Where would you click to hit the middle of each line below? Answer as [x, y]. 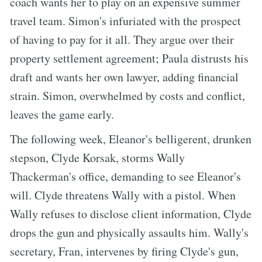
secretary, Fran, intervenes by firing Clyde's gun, [124, 251]
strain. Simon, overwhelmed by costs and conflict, [127, 95]
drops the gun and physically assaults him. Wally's [129, 232]
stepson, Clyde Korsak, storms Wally [97, 157]
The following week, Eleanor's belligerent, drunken [131, 139]
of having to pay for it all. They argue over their [122, 39]
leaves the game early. [62, 114]
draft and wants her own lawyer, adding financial [124, 77]
